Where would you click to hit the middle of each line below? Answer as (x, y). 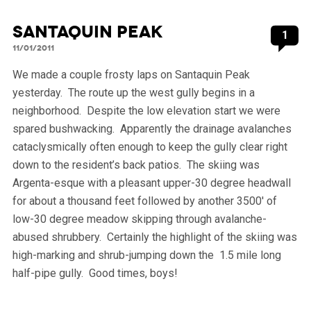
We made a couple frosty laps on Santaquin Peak (131, 74)
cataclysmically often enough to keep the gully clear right (150, 146)
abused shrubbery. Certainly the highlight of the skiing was (154, 237)
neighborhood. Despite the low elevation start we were (146, 110)
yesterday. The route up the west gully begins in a (133, 92)
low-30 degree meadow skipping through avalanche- (139, 219)
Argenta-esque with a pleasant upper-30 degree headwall (151, 183)
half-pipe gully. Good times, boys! (95, 273)
